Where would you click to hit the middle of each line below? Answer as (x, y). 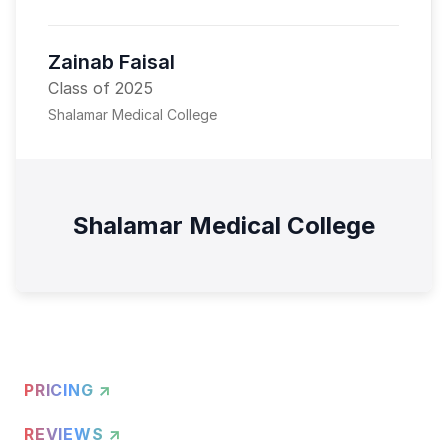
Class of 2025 (100, 88)
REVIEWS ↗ (73, 433)
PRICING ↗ (68, 389)
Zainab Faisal (111, 62)
